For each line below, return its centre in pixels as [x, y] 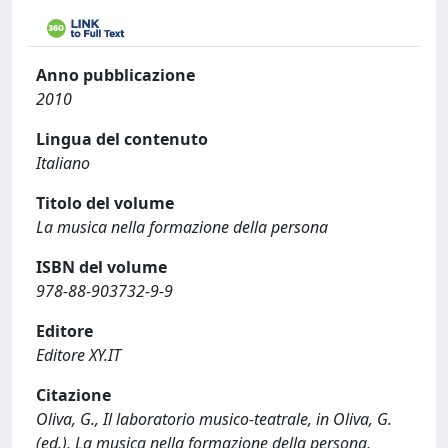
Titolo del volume [105, 203]
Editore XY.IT [78, 355]
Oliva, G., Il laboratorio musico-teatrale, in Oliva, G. [214, 419]
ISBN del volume [101, 267]
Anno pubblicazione [115, 75]
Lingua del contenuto [122, 139]
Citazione [73, 395]
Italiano [63, 163]
